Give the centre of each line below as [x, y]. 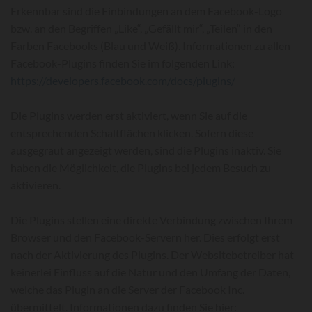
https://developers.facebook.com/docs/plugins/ [123, 80]
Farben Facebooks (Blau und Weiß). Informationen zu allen [150, 46]
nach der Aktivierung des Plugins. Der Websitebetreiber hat [152, 255]
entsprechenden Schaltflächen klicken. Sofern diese [132, 133]
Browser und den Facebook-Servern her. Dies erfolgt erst [145, 237]
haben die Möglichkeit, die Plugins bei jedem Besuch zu [141, 167]
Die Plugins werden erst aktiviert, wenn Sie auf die [129, 115]
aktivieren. [36, 185]
